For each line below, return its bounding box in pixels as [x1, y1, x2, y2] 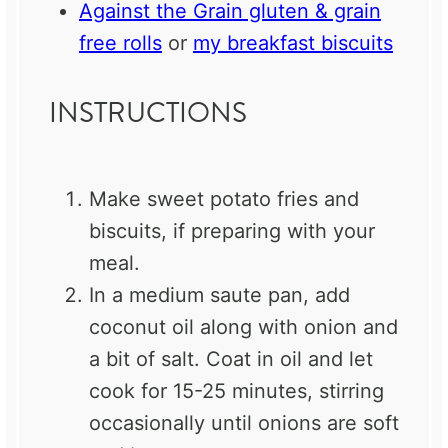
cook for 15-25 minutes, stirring [89, 378, 384, 403]
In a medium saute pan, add [89, 282, 350, 307]
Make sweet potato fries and [89, 186, 359, 211]
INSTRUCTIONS [49, 92, 247, 134]
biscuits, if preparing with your [89, 218, 375, 243]
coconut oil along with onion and [89, 314, 398, 339]
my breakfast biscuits [193, 31, 393, 56]
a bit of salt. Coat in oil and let [89, 346, 373, 371]
